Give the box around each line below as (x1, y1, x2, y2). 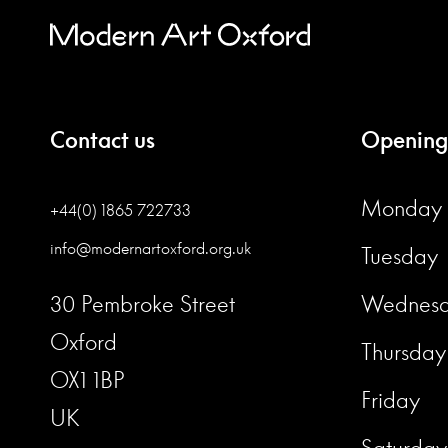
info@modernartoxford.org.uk (50, 237, 251, 258)
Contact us (50, 126, 155, 153)
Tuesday (361, 242, 438, 269)
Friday (361, 386, 420, 413)
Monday (361, 194, 442, 221)
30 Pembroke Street (50, 290, 235, 317)
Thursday (361, 338, 446, 365)
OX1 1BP (50, 366, 125, 393)
